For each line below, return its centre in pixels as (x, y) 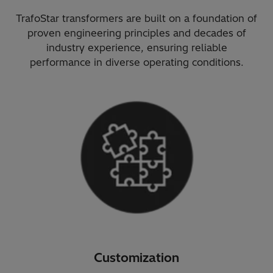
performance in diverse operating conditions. (136, 62)
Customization (136, 258)
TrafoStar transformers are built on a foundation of (136, 18)
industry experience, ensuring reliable (136, 47)
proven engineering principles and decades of (136, 33)
